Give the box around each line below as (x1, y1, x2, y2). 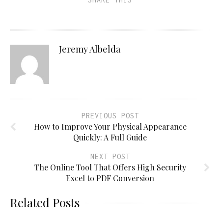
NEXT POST (90, 152, 130, 161)
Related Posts (10, 194, 80, 210)
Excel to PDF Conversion (66, 172, 154, 183)
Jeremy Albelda (59, 43, 120, 55)
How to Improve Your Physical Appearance (33, 121, 187, 132)
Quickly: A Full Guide (73, 132, 147, 142)
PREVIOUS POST (81, 111, 139, 120)
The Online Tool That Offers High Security (34, 162, 186, 172)
